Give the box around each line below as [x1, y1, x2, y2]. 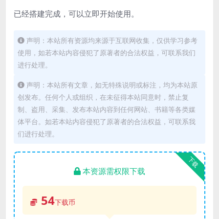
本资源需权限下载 [83, 166, 145, 177]
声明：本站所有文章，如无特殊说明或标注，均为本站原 [26, 80, 197, 90]
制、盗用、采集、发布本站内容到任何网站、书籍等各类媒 [18, 105, 196, 114]
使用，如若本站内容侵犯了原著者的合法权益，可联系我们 [18, 48, 196, 58]
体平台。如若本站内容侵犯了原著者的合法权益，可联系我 [18, 117, 196, 127]
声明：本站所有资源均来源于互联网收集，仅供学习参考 [26, 36, 197, 45]
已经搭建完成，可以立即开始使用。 [14, 8, 139, 20]
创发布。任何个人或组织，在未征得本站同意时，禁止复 [18, 92, 189, 102]
